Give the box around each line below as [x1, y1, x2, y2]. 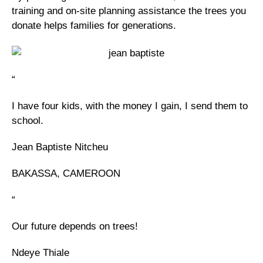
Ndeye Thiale [12, 247, 69, 258]
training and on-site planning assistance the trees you [12, 5, 246, 16]
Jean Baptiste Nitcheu [12, 141, 108, 153]
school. [12, 114, 43, 126]
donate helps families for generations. [12, 19, 176, 31]
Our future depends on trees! [12, 220, 138, 232]
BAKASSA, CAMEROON [12, 167, 120, 179]
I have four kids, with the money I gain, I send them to [12, 100, 248, 112]
